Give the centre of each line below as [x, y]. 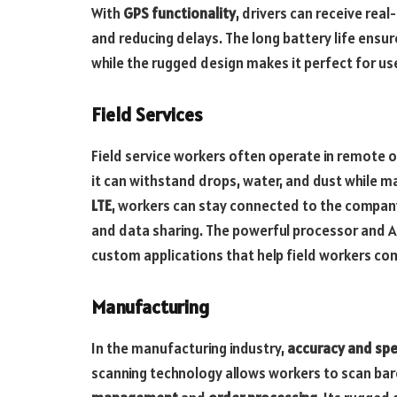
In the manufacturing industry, [189, 349]
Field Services [147, 115]
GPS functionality [179, 14]
